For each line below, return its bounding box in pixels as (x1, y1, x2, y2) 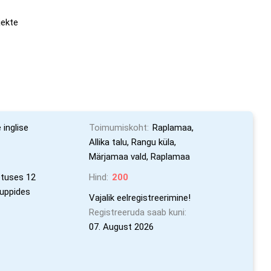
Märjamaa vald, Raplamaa (88, 151, 190, 162)
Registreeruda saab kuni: (88, 207, 186, 218)
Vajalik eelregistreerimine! (88, 192, 191, 203)
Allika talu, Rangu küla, (88, 137, 176, 148)
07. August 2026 (88, 221, 154, 232)
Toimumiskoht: (88, 122, 149, 133)
